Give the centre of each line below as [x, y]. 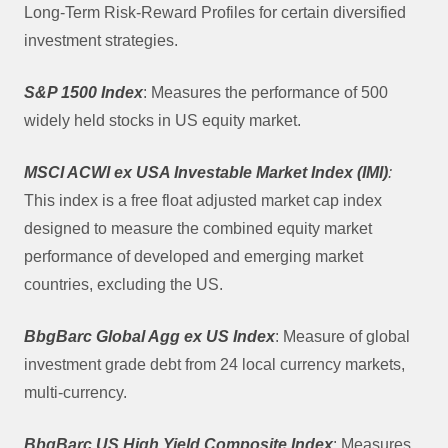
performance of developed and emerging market [193, 257]
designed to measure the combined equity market [198, 229]
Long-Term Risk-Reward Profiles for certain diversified [215, 13]
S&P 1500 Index [83, 93]
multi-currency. [75, 393]
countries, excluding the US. [123, 285]
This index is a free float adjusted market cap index [203, 201]
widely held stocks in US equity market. [162, 121]
